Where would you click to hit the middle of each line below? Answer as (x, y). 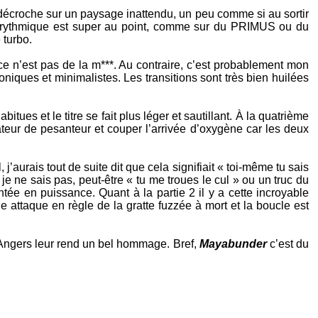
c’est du (288, 244)
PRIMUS (253, 27)
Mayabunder (233, 244)
